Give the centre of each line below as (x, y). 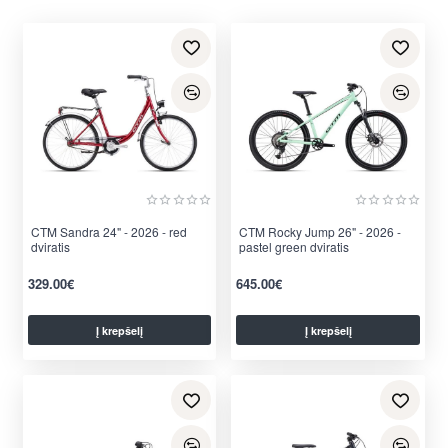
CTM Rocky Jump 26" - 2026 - (320, 232)
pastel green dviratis (294, 247)
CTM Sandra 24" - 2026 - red (108, 232)
